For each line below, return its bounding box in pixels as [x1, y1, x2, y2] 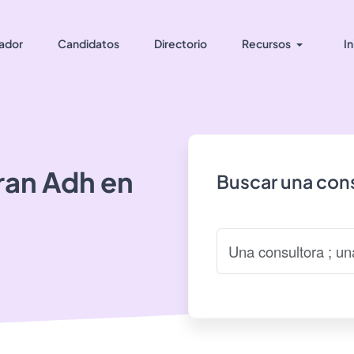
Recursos [241, 36, 291, 51]
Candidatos [57, 36, 119, 51]
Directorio [153, 36, 207, 51]
